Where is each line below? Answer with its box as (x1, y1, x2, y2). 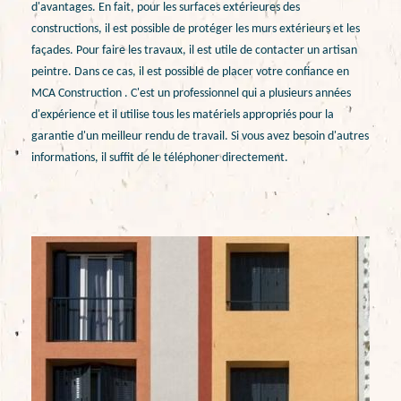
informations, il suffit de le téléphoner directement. (31, 150, 288, 165)
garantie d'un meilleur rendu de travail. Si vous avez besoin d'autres (31, 129, 369, 143)
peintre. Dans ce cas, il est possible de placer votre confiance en (31, 64, 349, 79)
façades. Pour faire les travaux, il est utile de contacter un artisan (31, 43, 357, 57)
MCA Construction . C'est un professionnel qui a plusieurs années (31, 86, 351, 100)
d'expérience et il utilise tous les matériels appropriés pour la (31, 107, 334, 122)
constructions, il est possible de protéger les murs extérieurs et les (31, 21, 360, 36)
